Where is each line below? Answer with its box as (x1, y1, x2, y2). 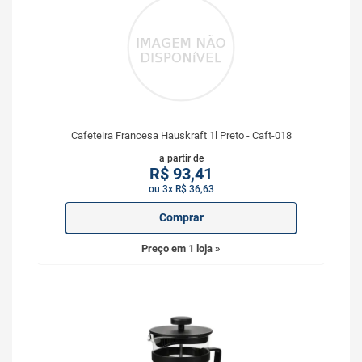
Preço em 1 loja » (141, 242, 221, 255)
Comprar (158, 211, 204, 224)
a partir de (158, 153, 204, 164)
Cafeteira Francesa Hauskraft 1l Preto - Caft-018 (70, 129, 292, 141)
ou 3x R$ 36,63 (148, 183, 214, 195)
